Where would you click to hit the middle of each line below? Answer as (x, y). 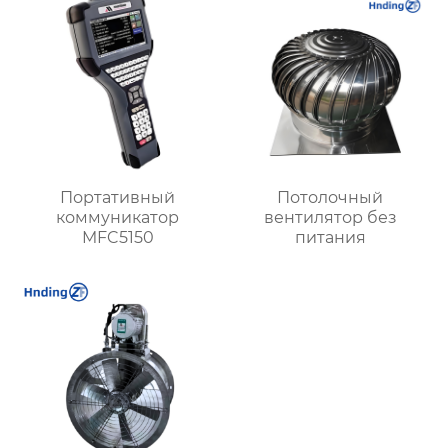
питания (330, 238)
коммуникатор (118, 218)
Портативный (118, 198)
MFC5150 (117, 238)
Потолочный (330, 198)
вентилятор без (330, 218)
